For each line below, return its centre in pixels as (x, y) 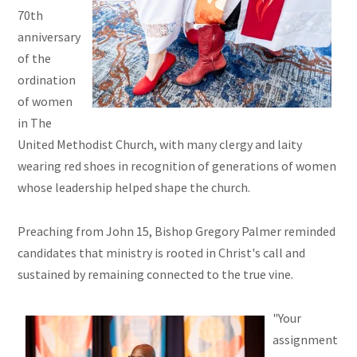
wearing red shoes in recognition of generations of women (177, 166)
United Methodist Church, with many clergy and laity (160, 145)
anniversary (49, 37)
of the (35, 59)
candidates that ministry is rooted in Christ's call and (162, 253)
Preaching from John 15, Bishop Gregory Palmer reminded (177, 231)
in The (35, 123)
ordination (47, 80)
